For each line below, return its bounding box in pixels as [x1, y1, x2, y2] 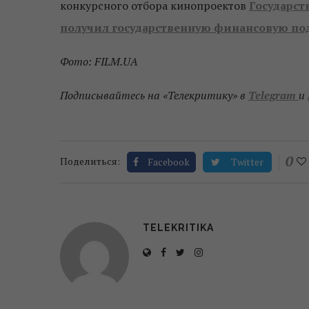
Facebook [148, 154, 190, 168]
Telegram [248, 87, 296, 103]
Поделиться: [60, 154, 120, 168]
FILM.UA [94, 53, 138, 69]
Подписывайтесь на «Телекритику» [60, 87, 237, 103]
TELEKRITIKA [143, 221, 214, 233]
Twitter [231, 154, 263, 168]
